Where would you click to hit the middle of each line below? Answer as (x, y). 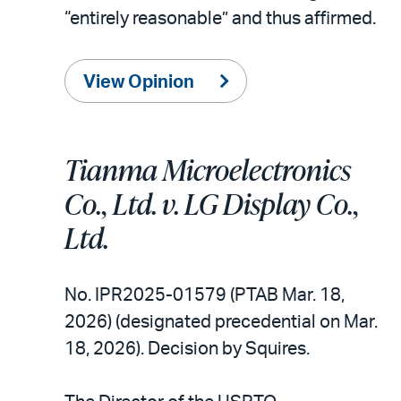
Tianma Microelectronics (208, 169)
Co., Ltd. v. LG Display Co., (212, 203)
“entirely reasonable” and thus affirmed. (220, 18)
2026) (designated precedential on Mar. (221, 322)
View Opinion (141, 82)
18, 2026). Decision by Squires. (187, 349)
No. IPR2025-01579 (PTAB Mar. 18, (205, 295)
